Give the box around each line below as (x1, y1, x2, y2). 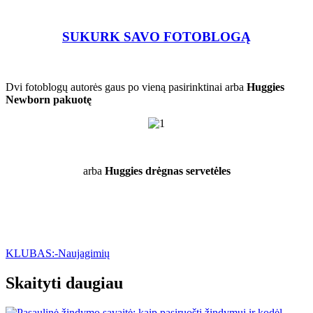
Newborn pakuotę (6, 94, 92, 106)
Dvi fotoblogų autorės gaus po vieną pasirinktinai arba (6, 81, 247, 94)
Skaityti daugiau (6, 274, 123, 293)
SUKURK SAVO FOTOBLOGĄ (62, 29, 251, 44)
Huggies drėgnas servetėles (101, 165, 231, 177)
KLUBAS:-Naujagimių (6, 247, 110, 260)
